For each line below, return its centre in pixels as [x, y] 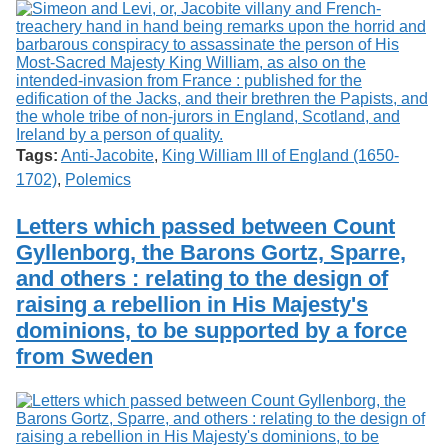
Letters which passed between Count [205, 226]
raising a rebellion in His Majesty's [192, 304]
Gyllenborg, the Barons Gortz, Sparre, [211, 252]
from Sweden [84, 356]
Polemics [98, 179]
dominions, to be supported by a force [211, 330]
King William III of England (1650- [280, 155]
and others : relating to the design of [202, 278]
